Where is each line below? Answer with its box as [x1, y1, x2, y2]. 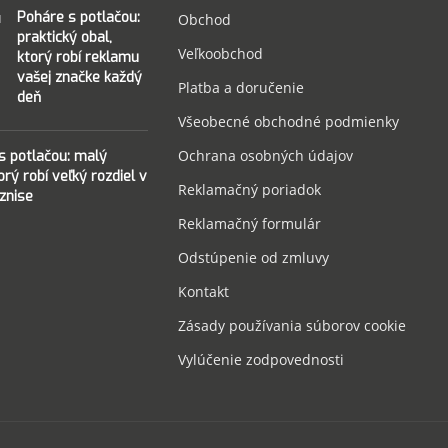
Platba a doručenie [177, 77, 304, 97]
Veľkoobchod [177, 43, 263, 63]
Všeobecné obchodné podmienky [177, 111, 399, 131]
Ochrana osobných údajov [177, 145, 353, 165]
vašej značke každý [16, 67, 142, 87]
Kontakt [177, 281, 229, 301]
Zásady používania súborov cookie [177, 315, 406, 335]
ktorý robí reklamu [16, 47, 139, 67]
